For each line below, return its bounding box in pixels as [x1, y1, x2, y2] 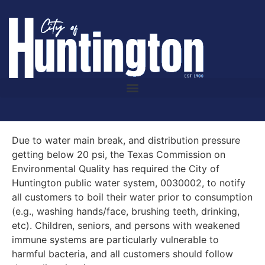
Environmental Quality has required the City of [12, 162, 219, 174]
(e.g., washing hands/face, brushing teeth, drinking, [12, 205, 240, 217]
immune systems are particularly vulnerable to [12, 233, 219, 245]
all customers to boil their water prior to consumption [12, 190, 253, 203]
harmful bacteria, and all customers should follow [12, 247, 233, 260]
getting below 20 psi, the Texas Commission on [12, 148, 225, 160]
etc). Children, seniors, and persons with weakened [12, 219, 240, 231]
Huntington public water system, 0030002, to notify [12, 176, 245, 189]
